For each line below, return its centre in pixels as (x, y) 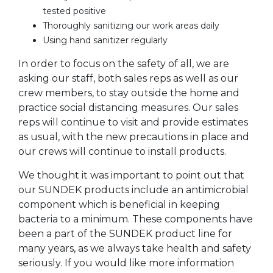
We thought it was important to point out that (131, 175)
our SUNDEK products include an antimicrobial (133, 190)
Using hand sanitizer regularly (105, 40)
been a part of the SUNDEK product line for (125, 233)
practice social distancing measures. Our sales (128, 107)
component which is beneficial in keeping (119, 204)
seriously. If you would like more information (126, 263)
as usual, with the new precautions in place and (134, 136)
